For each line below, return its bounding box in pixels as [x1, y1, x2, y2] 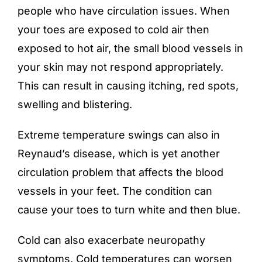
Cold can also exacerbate [18, 234, 147, 247]
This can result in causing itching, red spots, [18, 80, 239, 92]
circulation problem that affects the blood [18, 166, 223, 179]
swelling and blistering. [18, 98, 132, 111]
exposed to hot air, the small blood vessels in [18, 42, 243, 55]
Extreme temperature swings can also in [18, 129, 220, 142]
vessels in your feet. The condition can [18, 185, 212, 198]
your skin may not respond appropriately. [18, 61, 223, 74]
